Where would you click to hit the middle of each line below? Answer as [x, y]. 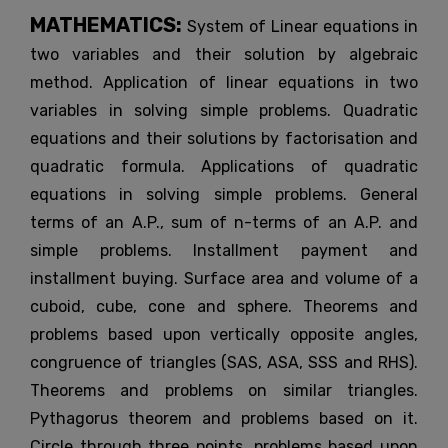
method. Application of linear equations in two [224, 83]
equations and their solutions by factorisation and [224, 139]
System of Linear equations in [302, 27]
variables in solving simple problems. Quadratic [224, 111]
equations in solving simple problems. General [224, 195]
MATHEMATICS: [108, 25]
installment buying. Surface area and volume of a [224, 279]
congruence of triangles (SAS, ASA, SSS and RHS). [224, 363]
